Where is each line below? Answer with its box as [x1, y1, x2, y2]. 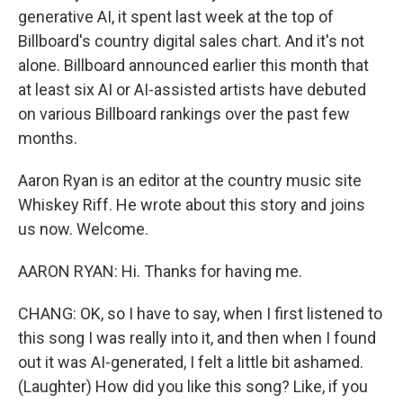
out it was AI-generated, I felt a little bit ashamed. [18, 353, 363, 372]
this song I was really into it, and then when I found [18, 328, 376, 347]
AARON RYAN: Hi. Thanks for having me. [18, 262, 302, 281]
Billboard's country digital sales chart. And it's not [18, 31, 364, 50]
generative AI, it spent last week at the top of [18, 7, 334, 26]
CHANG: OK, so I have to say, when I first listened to [18, 304, 382, 323]
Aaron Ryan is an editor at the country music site [18, 171, 362, 190]
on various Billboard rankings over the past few [18, 104, 350, 123]
